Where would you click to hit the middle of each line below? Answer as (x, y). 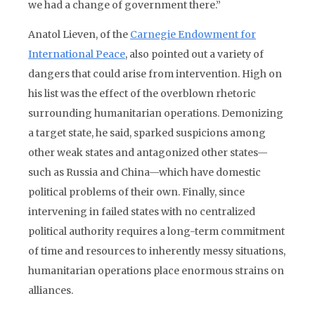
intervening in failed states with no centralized (142, 212)
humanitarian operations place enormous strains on (156, 271)
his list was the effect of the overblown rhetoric (142, 94)
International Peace (77, 54)
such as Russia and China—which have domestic (144, 172)
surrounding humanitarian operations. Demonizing (156, 113)
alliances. (51, 290)
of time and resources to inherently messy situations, (157, 251)
